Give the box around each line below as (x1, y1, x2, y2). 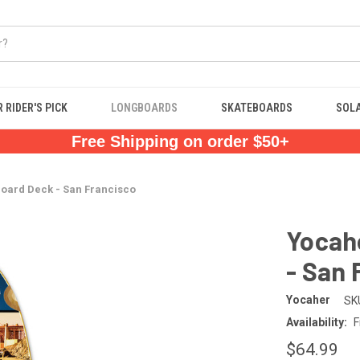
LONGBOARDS (111, 101, 178, 114)
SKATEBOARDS (221, 101, 293, 114)
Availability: (286, 315, 347, 329)
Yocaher (286, 293, 330, 307)
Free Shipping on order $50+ (71, 133, 289, 150)
